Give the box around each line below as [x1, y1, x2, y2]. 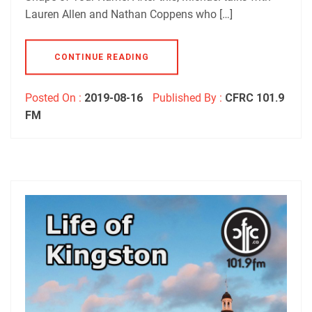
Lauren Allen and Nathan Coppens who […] [25, 7, 233, 21]
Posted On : [25, 91, 84, 104]
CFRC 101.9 [225, 91, 284, 104]
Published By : [150, 91, 225, 104]
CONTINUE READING [54, 52, 149, 62]
